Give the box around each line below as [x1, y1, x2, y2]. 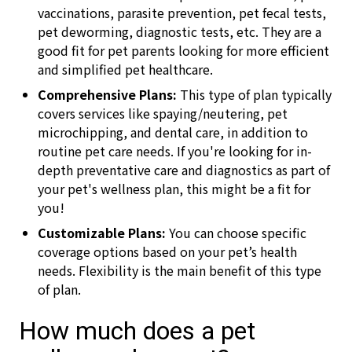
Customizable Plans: [38, 223, 169, 242]
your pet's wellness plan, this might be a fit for [38, 179, 310, 198]
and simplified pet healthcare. [38, 60, 213, 79]
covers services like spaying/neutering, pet [38, 104, 288, 123]
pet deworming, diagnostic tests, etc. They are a [38, 22, 321, 41]
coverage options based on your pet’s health [38, 242, 297, 261]
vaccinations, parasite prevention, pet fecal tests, [38, 3, 326, 22]
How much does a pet [19, 316, 255, 346]
